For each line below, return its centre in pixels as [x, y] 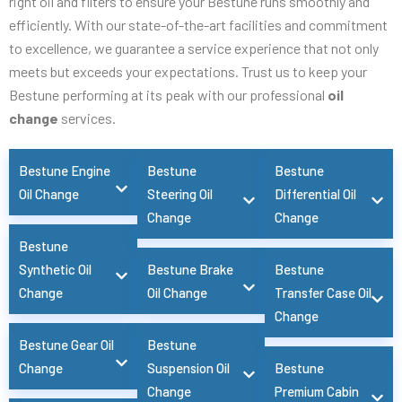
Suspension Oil [188, 367]
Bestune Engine [65, 170]
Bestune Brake [190, 269]
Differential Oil [316, 193]
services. [87, 118]
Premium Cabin [317, 391]
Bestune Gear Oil [66, 344]
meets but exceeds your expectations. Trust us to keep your [188, 72]
